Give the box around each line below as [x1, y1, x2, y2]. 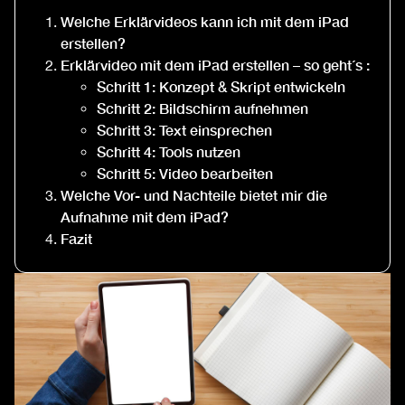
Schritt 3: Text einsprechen [97, 121, 272, 139]
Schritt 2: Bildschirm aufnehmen [97, 99, 308, 118]
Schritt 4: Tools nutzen [97, 143, 240, 161]
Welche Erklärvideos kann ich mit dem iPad [61, 13, 349, 31]
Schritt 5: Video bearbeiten [97, 165, 273, 183]
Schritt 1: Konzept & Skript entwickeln [97, 78, 345, 96]
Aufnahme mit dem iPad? [61, 208, 229, 226]
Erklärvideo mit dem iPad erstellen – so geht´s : [61, 56, 370, 74]
